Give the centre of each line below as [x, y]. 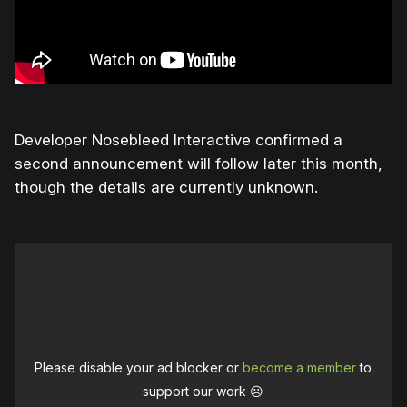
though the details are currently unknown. [166, 188]
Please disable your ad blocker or [139, 368]
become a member [300, 368]
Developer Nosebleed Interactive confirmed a [179, 140]
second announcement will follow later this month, [199, 164]
